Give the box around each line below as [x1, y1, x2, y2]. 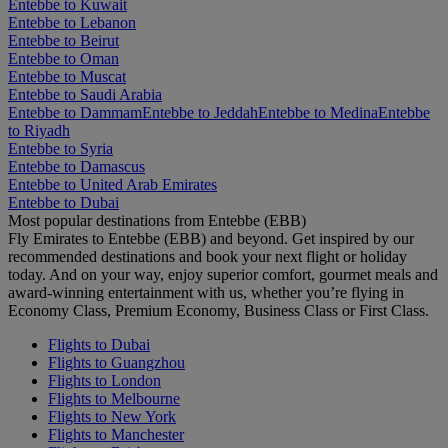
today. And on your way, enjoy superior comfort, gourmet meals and [8, 265, 438, 283]
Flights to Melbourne [48, 389, 180, 407]
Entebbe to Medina [258, 103, 378, 121]
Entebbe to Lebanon [8, 13, 136, 31]
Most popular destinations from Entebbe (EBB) [8, 211, 306, 229]
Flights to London [48, 371, 161, 389]
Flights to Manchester [48, 425, 184, 443]
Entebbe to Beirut [8, 31, 119, 49]
